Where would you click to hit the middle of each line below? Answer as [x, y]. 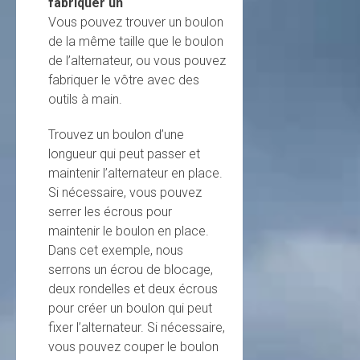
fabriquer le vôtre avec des [124, 80]
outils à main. [85, 99]
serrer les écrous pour [110, 211]
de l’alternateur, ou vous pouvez [137, 60]
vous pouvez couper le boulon [133, 346]
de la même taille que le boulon [136, 41]
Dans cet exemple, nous [116, 250]
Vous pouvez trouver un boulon [136, 22]
